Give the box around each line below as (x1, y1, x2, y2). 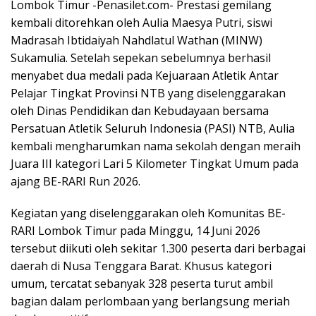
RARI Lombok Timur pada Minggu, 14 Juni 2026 (11, 223, 260, 238)
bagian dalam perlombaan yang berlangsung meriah (11, 293, 290, 309)
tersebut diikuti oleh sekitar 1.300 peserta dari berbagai (11, 241, 305, 256)
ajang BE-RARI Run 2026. (11, 174, 140, 189)
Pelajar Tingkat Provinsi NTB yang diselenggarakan (11, 85, 286, 101)
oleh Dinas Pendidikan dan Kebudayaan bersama (11, 103, 269, 119)
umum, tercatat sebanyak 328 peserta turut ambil (11, 276, 273, 291)
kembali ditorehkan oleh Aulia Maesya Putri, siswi (11, 15, 272, 30)
